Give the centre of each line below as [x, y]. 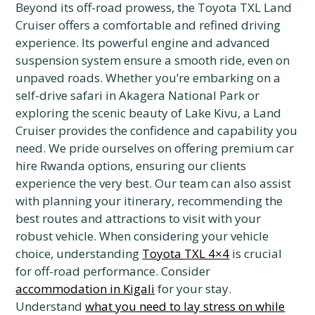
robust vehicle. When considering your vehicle [142, 236]
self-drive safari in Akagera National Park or [138, 95]
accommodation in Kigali [85, 289]
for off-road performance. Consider [113, 271]
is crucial [256, 253]
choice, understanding [79, 253]
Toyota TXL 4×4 [186, 253]
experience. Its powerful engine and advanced [143, 43]
